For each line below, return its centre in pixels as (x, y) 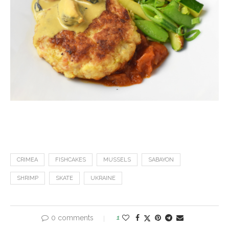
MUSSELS (117, 160)
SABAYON (161, 160)
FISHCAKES (71, 160)
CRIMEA (27, 160)
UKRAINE (103, 178)
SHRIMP (28, 178)
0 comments (72, 218)
